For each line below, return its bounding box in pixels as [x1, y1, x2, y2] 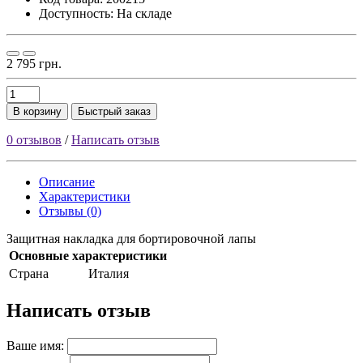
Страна [9, 266, 49, 280]
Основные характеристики [9, 248, 167, 263]
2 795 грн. [6, 56, 62, 70]
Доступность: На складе [39, 6, 172, 20]
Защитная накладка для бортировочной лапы [6, 231, 256, 246]
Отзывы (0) [39, 203, 101, 218]
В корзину [13, 105, 62, 117]
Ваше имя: [6, 338, 64, 352]
